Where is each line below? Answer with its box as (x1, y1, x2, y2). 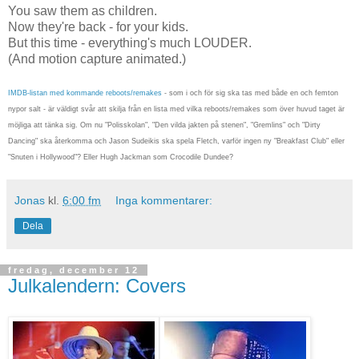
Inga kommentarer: (115, 194, 213, 208)
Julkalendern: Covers (8, 275, 186, 297)
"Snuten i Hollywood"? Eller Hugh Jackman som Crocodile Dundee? (8, 153, 233, 162)
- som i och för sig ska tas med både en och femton (162, 89, 338, 98)
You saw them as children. (8, 4, 157, 18)
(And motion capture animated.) (8, 52, 186, 67)
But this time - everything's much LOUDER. (8, 36, 252, 50)
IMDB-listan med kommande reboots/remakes (8, 89, 162, 98)
